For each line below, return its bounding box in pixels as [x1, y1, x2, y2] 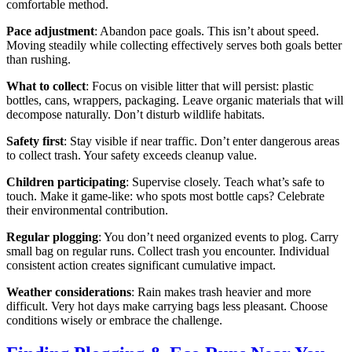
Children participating [6, 174, 126, 189]
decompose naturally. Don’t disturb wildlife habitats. [6, 107, 265, 121]
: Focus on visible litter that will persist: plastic [86, 79, 313, 93]
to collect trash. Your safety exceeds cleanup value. [6, 148, 257, 162]
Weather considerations [6, 284, 131, 299]
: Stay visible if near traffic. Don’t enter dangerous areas [64, 134, 339, 148]
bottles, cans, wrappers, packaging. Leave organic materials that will [6, 93, 343, 107]
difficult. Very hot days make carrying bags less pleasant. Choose [6, 299, 328, 313]
